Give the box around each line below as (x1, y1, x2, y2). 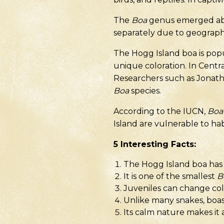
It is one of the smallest (123, 171, 217, 181)
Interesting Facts (120, 139, 194, 149)
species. (129, 86, 161, 95)
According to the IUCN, (113, 106, 207, 116)
